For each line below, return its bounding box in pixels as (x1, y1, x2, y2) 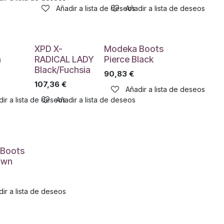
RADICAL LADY (34, 54, 94, 64)
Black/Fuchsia (34, 64, 90, 75)
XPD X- (34, 43, 62, 54)
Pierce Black (103, 54, 153, 64)
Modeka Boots (103, 43, 163, 54)
